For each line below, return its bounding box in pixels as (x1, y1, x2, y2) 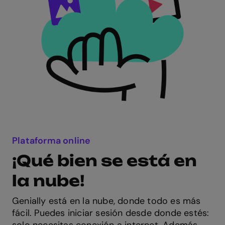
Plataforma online (12, 134, 91, 147)
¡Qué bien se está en (12, 151, 197, 170)
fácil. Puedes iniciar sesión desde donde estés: (12, 206, 209, 219)
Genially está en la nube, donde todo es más (12, 194, 201, 207)
